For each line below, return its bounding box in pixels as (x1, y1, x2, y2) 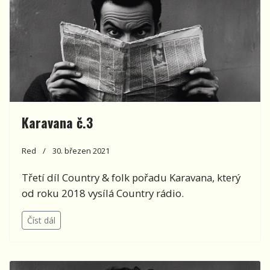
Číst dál (27, 215, 55, 227)
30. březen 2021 (52, 145, 110, 157)
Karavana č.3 (22, 113, 93, 133)
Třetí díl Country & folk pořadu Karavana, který (22, 171, 240, 185)
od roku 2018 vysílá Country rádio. (22, 186, 184, 201)
